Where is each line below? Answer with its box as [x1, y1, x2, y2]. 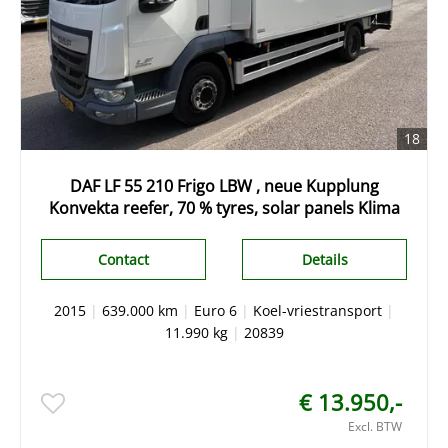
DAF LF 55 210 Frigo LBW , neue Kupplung [69, 175, 379, 197]
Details [301, 250, 348, 269]
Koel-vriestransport [253, 301, 382, 320]
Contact [97, 250, 149, 269]
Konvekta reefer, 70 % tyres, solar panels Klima [48, 197, 400, 219]
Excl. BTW [348, 418, 402, 435]
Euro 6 [194, 301, 237, 320]
